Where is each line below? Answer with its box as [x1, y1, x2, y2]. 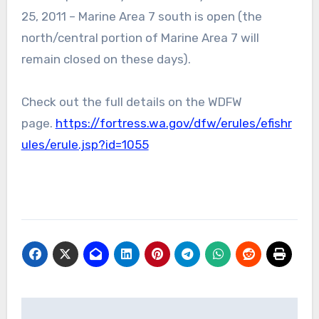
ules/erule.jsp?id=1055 [21, 137, 149, 152]
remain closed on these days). [21, 51, 191, 66]
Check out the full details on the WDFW [21, 94, 242, 109]
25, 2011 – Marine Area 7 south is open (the [21, 9, 262, 23]
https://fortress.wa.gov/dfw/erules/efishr [55, 115, 292, 130]
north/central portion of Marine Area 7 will [21, 30, 259, 45]
